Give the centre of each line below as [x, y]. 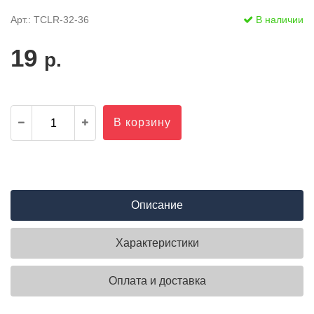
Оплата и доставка [157, 281]
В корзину [142, 122]
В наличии [278, 20]
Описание [157, 205]
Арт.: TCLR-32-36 [50, 20]
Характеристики [157, 243]
